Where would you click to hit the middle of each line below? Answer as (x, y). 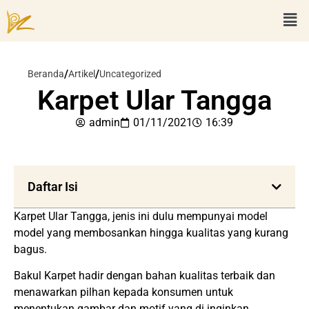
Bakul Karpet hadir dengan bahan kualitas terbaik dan (144, 276)
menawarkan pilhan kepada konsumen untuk (123, 292)
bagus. (30, 249)
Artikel (82, 74)
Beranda (46, 74)
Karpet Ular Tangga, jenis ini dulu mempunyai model (141, 216)
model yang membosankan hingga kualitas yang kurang (151, 233)
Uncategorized (130, 74)
